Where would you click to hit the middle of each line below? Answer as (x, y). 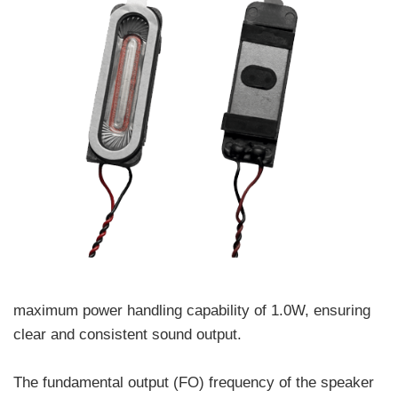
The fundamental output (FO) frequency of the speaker (194, 382)
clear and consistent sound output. (127, 334)
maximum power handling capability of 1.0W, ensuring (192, 310)
